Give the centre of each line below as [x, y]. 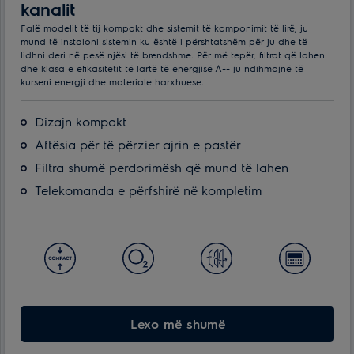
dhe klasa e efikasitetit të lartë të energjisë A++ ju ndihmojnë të [162, 68]
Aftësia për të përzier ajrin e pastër [138, 144]
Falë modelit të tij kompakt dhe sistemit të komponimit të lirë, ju [164, 27]
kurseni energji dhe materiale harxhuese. [112, 81]
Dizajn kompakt [81, 121]
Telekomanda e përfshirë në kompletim [148, 190]
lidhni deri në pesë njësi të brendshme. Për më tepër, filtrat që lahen [173, 54]
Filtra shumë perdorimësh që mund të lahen [162, 167]
